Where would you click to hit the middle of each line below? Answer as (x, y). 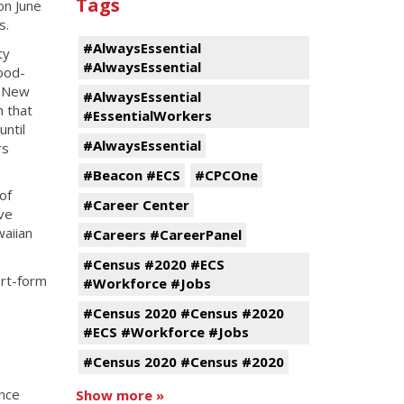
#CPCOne (226, 175)
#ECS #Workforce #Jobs (165, 332)
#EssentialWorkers (147, 115)
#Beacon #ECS (131, 175)
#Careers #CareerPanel (162, 234)
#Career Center (136, 205)
